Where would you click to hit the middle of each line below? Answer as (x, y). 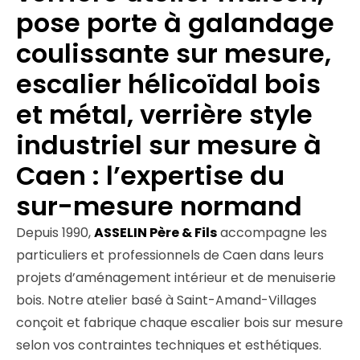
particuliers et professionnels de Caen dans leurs (170, 256)
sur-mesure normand (159, 207)
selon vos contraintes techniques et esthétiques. (169, 346)
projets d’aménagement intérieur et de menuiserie (176, 278)
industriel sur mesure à (169, 145)
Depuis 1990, (55, 233)
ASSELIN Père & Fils (155, 233)
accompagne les (272, 233)
